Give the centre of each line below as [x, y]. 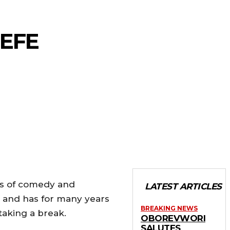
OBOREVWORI [173, 218]
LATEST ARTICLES [183, 186]
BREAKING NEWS [169, 208]
